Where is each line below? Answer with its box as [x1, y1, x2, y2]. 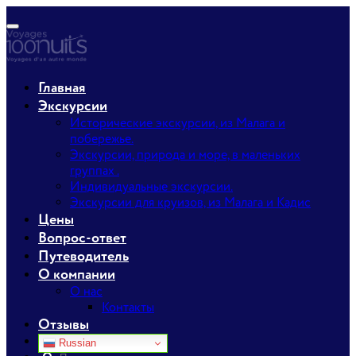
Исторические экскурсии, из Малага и [70, 115, 285, 131]
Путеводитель [38, 247, 129, 265]
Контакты [102, 300, 154, 315]
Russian [56, 336, 96, 349]
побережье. [70, 131, 133, 147]
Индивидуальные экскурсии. [70, 179, 233, 195]
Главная [38, 79, 86, 97]
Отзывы [38, 315, 89, 334]
